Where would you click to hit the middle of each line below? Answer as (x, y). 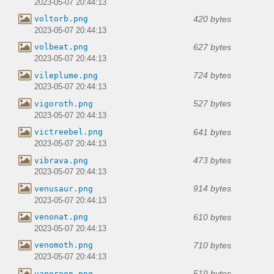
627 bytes (212, 47)
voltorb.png (61, 19)
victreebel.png (68, 132)
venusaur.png (64, 188)
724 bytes (212, 76)
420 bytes (212, 19)
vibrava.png (61, 160)
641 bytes (212, 132)
